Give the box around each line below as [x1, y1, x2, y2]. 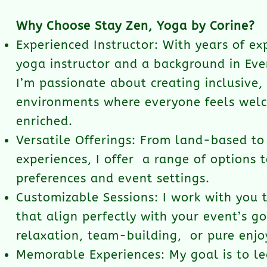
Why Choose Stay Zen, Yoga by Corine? [16, 19, 255, 33]
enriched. [16, 114, 73, 128]
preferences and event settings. [16, 172, 210, 185]
